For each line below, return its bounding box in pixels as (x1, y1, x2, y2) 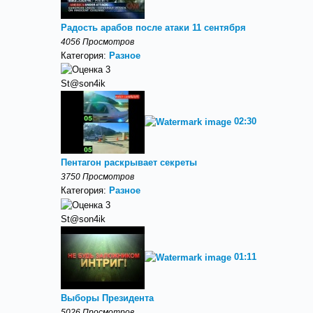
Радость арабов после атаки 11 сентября (61, 22, 246, 33)
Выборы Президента (61, 292, 154, 303)
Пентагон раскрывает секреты (61, 157, 197, 168)
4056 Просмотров (61, 36, 134, 46)
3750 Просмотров (61, 172, 134, 182)
